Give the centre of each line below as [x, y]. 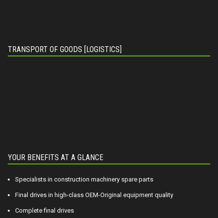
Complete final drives [45, 210]
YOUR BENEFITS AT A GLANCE [55, 157]
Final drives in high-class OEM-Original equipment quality [94, 195]
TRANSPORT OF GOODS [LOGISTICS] [65, 49]
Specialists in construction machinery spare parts [84, 179]
